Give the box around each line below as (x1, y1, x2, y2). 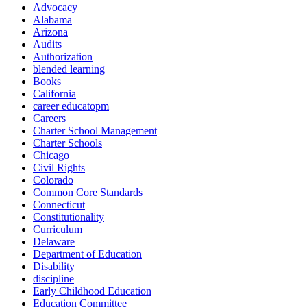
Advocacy (33, 1, 77, 14)
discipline (33, 273, 74, 285)
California (33, 88, 76, 100)
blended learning (33, 63, 105, 75)
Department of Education (33, 248, 142, 260)
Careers (33, 112, 66, 125)
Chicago (33, 149, 69, 162)
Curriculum (33, 223, 82, 236)
